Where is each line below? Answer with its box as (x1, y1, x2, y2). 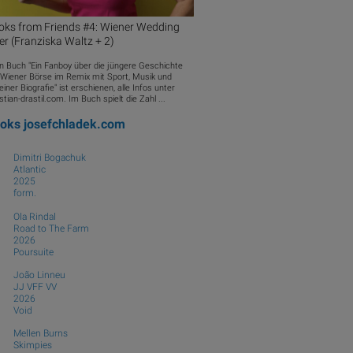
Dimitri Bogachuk (13, 152, 86, 164)
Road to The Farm (13, 222, 89, 234)
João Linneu (13, 269, 65, 281)
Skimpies (13, 340, 52, 351)
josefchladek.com (23, 117, 125, 132)
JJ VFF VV (13, 281, 57, 293)
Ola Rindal (13, 210, 56, 222)
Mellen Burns (13, 328, 68, 340)
